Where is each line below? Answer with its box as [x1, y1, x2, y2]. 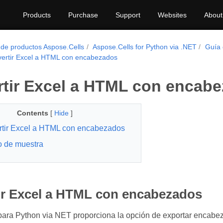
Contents [16, 109, 48, 117]
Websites [158, 11, 187, 19]
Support [115, 11, 140, 19]
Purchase [68, 11, 98, 19]
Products [23, 11, 51, 19]
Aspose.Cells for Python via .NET [92, 43, 197, 51]
